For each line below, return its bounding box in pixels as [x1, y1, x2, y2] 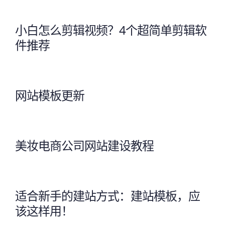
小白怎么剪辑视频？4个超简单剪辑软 [15, 21, 206, 38]
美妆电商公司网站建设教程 [15, 137, 154, 154]
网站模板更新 [15, 86, 84, 103]
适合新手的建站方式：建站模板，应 [15, 187, 200, 204]
